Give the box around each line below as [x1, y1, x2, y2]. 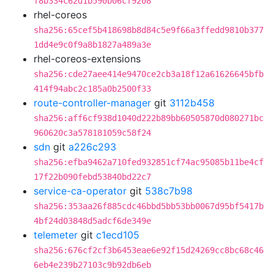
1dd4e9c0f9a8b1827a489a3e [34, 40, 151, 50]
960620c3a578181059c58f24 [34, 128, 151, 138]
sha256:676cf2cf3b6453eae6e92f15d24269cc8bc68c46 [34, 245, 264, 255]
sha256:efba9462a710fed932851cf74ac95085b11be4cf [34, 157, 264, 167]
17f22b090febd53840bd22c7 [34, 172, 151, 182]
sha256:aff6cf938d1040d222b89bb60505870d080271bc [34, 113, 264, 123]
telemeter [34, 229, 78, 241]
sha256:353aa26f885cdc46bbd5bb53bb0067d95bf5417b [34, 201, 264, 211]
